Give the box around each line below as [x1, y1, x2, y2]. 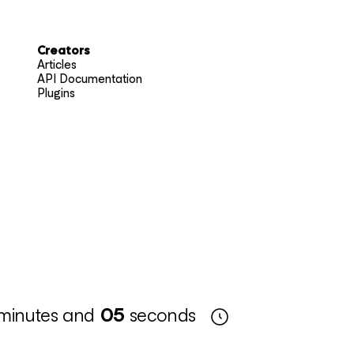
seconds [124, 302, 201, 326]
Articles [36, 57, 77, 73]
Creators [36, 43, 90, 59]
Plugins [36, 85, 75, 101]
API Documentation [36, 71, 142, 87]
